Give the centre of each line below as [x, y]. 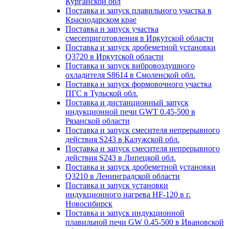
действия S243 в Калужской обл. [122, 139]
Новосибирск [89, 204]
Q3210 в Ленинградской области [123, 176]
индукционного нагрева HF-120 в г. [128, 194]
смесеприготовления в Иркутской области [140, 38]
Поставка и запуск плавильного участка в [139, 10]
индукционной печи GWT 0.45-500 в [130, 112]
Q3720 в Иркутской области [114, 56]
